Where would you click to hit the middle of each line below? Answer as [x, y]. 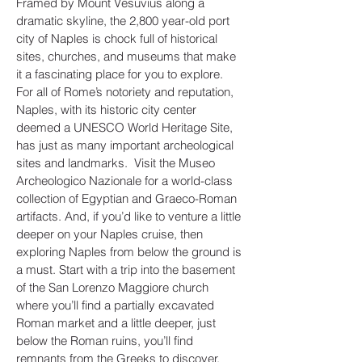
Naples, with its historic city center [106, 109]
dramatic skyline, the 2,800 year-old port [123, 21]
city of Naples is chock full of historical [117, 38]
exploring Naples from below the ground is [129, 252]
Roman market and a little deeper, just [116, 323]
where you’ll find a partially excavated [115, 305]
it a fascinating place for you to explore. [120, 74]
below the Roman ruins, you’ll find [105, 341]
